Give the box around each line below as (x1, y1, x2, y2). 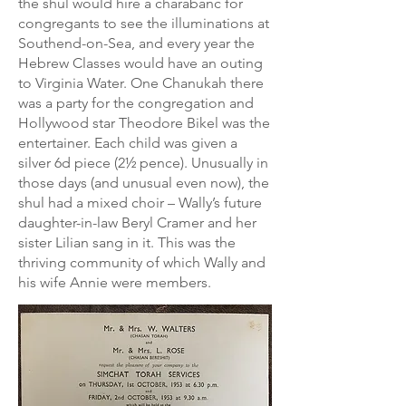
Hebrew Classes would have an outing (18, 54, 263, 72)
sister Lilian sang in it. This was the (18, 234, 236, 251)
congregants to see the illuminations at (18, 14, 269, 32)
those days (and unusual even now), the (18, 174, 269, 191)
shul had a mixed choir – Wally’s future (18, 194, 262, 211)
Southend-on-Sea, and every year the (18, 34, 255, 52)
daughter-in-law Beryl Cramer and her (18, 214, 256, 231)
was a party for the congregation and (18, 94, 254, 111)
